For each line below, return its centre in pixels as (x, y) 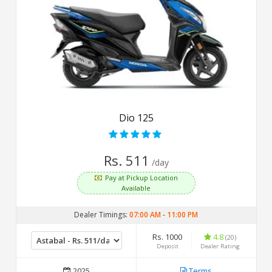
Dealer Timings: (101, 214)
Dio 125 (136, 117)
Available (136, 188)
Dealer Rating (220, 246)
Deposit (167, 246)
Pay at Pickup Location (141, 177)
